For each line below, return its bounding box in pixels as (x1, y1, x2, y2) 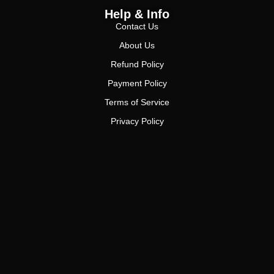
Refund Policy (110, 59, 164, 70)
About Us (119, 40, 155, 51)
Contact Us (116, 21, 158, 32)
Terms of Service (105, 97, 169, 108)
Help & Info (105, 7, 169, 21)
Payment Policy (107, 78, 167, 89)
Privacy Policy (110, 116, 164, 127)
